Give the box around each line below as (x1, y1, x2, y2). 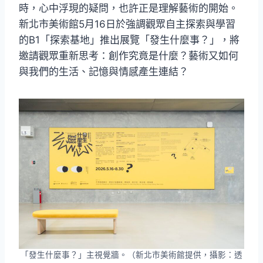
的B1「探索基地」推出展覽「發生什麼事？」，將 (19, 34, 240, 46)
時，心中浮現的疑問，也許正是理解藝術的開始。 (19, 2, 238, 15)
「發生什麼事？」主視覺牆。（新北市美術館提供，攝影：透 (21, 250, 242, 260)
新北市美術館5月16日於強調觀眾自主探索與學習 (19, 18, 235, 31)
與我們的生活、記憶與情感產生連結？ (19, 66, 188, 78)
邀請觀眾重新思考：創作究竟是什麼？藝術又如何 (19, 50, 238, 62)
